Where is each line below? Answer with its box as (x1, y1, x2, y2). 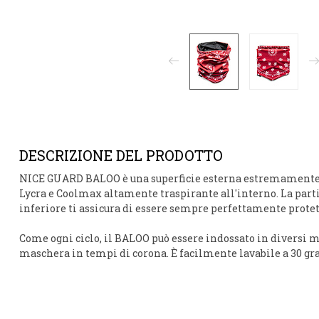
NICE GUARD (19, 171, 85, 185)
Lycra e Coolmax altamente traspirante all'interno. (19, 186, 281, 200)
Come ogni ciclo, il (19, 231, 115, 245)
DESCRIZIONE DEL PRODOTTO (19, 145, 223, 164)
